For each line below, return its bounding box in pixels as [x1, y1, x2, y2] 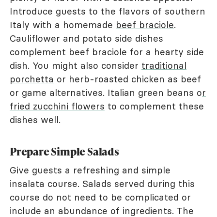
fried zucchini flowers [10, 100, 105, 112]
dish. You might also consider [10, 60, 141, 72]
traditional [141, 60, 186, 72]
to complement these [105, 100, 204, 112]
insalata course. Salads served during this [10, 178, 195, 190]
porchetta [10, 73, 54, 85]
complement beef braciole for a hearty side [10, 46, 204, 58]
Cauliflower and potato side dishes [10, 32, 163, 45]
